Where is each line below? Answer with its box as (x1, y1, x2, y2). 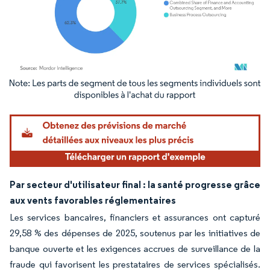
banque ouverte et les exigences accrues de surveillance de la (10, 242, 260, 254)
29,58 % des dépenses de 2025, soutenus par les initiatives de (10, 227, 260, 239)
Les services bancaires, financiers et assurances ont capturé (10, 211, 260, 223)
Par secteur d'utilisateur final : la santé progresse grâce (10, 178, 260, 190)
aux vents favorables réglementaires (10, 193, 176, 206)
